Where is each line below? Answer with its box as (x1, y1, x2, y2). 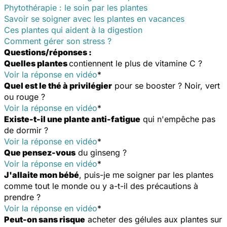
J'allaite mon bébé (4, 169, 79, 180)
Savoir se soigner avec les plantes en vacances (4, 13, 184, 24)
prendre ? (4, 192, 41, 202)
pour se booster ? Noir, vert (112, 80, 220, 91)
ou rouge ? (4, 91, 45, 102)
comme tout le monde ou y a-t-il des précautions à (4, 180, 198, 191)
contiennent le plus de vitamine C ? (69, 58, 202, 68)
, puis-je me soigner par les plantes (79, 169, 213, 180)
